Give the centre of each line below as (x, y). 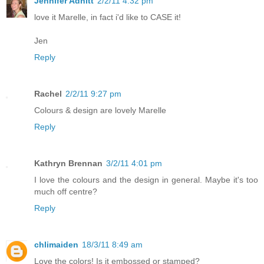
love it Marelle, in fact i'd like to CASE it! (108, 17)
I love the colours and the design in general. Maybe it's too (146, 179)
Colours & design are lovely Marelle (100, 110)
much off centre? (66, 191)
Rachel (48, 93)
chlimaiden (56, 244)
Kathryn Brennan (68, 163)
